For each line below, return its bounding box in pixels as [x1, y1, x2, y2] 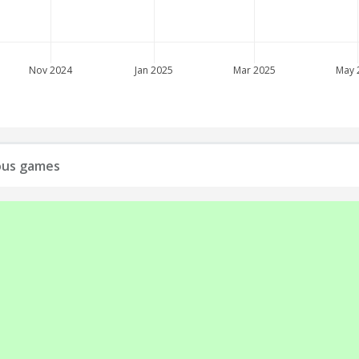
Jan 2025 [133, 63, 174, 77]
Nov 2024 [29, 63, 74, 77]
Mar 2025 [232, 63, 276, 77]
